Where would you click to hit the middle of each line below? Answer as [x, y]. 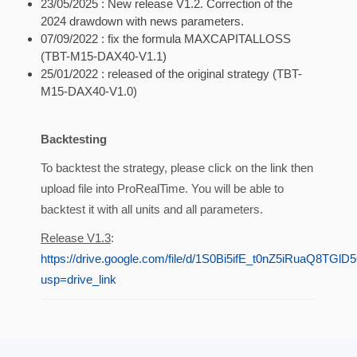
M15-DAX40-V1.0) [89, 91]
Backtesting [74, 139]
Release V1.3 [76, 237]
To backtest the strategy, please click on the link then [177, 167]
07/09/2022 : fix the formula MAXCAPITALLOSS [166, 38]
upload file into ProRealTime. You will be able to [162, 188]
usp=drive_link [78, 279]
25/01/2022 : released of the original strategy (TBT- [171, 73]
